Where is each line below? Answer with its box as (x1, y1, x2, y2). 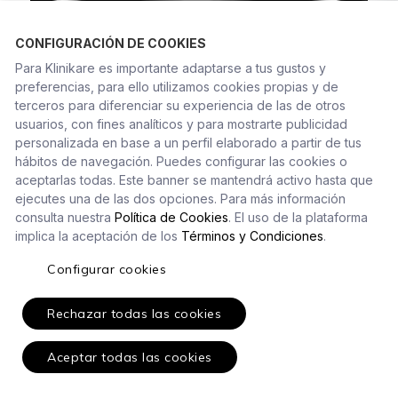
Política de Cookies (114, 210, 228, 226)
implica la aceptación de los (14, 228, 181, 244)
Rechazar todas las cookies (47, 305, 222, 322)
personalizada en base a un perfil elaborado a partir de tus (14, 135, 362, 151)
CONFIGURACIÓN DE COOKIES (14, 36, 206, 52)
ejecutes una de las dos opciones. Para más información (14, 191, 346, 207)
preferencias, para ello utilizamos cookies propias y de (14, 79, 338, 95)
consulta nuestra (14, 210, 115, 226)
